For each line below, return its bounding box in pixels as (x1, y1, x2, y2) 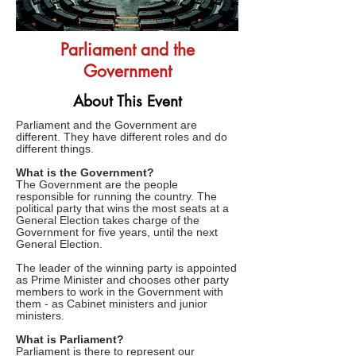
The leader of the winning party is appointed (16, 262, 237, 274)
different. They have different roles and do (16, 131, 227, 143)
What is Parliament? (16, 334, 124, 346)
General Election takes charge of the (16, 215, 199, 226)
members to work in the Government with (16, 286, 223, 298)
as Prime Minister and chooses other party (16, 274, 229, 286)
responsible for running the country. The (16, 191, 217, 203)
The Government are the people (16, 179, 178, 191)
